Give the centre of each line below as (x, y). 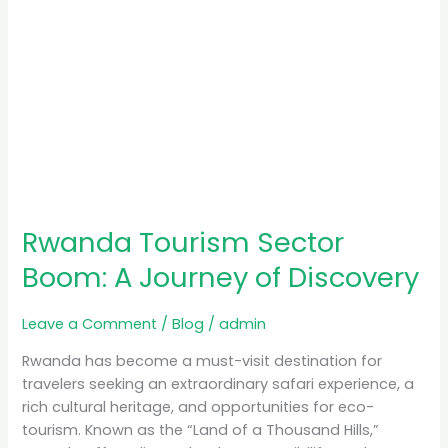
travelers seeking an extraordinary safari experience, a (218, 383)
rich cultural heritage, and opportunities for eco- (198, 406)
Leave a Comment (90, 324)
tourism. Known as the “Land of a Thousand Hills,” (201, 429)
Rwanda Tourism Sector (183, 243)
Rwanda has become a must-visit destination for (202, 360)
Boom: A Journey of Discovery (221, 278)
